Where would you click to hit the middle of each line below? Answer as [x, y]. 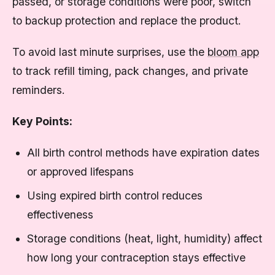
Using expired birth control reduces [115, 196]
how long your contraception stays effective [136, 258]
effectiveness [60, 215]
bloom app [233, 52]
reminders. [39, 90]
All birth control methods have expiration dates [143, 153]
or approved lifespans [80, 172]
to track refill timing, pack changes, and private [130, 71]
